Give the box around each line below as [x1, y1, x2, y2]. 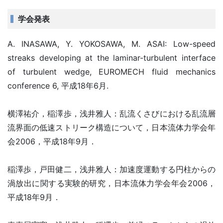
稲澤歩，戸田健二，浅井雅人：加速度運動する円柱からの [7, 164, 216, 174]
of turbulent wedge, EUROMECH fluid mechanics [7, 67, 216, 77]
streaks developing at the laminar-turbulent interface [7, 53, 216, 63]
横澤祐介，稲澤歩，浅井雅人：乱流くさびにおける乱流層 [7, 109, 216, 118]
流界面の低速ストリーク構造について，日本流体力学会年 [7, 122, 216, 132]
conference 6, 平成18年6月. [7, 81, 109, 91]
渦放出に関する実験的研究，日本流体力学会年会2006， [7, 178, 216, 188]
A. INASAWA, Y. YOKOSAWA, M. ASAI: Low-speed [7, 39, 216, 49]
